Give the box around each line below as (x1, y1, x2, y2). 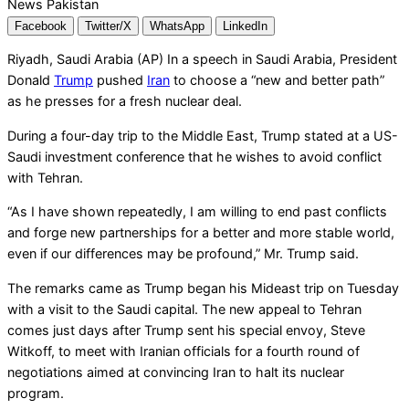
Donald (7, 72, 54, 89)
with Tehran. (7, 169, 83, 185)
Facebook (15, 18, 67, 33)
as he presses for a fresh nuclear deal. (7, 93, 242, 110)
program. (7, 384, 64, 401)
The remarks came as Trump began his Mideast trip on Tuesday (7, 279, 399, 296)
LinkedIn (223, 18, 267, 33)
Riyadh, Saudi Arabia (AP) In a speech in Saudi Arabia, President (7, 51, 397, 68)
